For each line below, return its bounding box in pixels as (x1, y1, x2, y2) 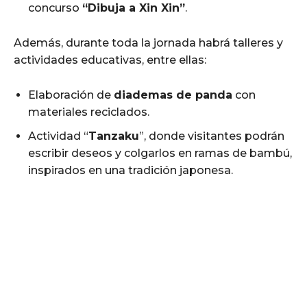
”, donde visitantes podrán (139, 129, 284, 143)
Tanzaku (88, 129, 139, 143)
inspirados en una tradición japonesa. (28, 163, 233, 177)
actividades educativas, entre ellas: (14, 53, 206, 66)
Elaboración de (28, 88, 114, 101)
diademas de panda (114, 88, 232, 101)
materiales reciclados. (28, 105, 149, 119)
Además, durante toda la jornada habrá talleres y (14, 36, 283, 49)
